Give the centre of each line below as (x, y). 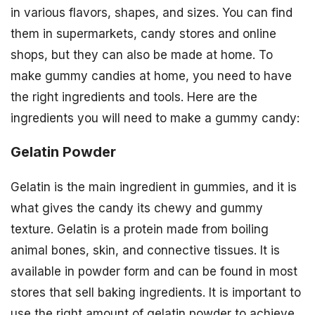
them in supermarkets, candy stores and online (143, 33)
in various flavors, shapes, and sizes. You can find (152, 12)
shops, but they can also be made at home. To (142, 54)
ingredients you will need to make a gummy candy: (155, 118)
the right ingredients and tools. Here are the (134, 97)
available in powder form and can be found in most (154, 272)
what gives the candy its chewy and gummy (137, 208)
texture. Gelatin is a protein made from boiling (140, 230)
